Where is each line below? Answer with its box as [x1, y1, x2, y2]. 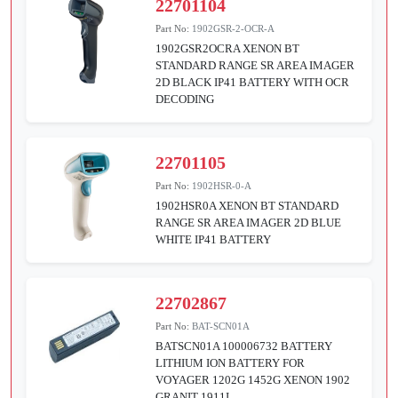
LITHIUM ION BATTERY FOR [155, 356, 306, 370]
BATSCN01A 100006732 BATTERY [155, 339, 333, 354]
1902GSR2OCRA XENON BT [155, 42, 300, 56]
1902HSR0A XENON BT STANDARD [155, 199, 339, 213]
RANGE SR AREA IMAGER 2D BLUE [155, 216, 342, 230]
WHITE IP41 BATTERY [155, 233, 272, 247]
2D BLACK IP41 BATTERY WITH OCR [155, 76, 350, 90]
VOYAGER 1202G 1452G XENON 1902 [155, 373, 351, 387]
